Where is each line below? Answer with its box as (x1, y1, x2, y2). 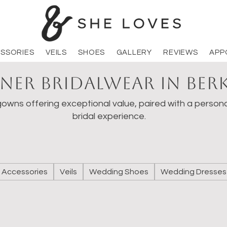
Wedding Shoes (89, 168, 149, 176)
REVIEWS (163, 49, 198, 56)
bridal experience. (72, 111, 146, 121)
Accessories (2, 168, 48, 176)
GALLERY (116, 49, 152, 56)
